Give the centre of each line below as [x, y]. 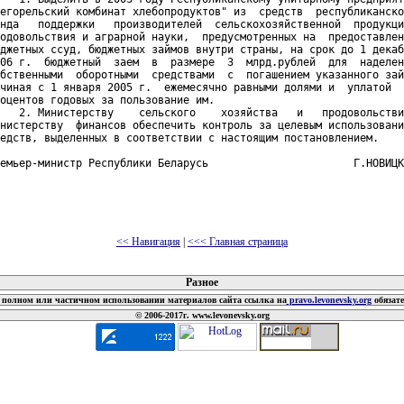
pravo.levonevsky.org [329, 300]
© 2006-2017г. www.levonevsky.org [202, 315]
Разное [202, 282]
